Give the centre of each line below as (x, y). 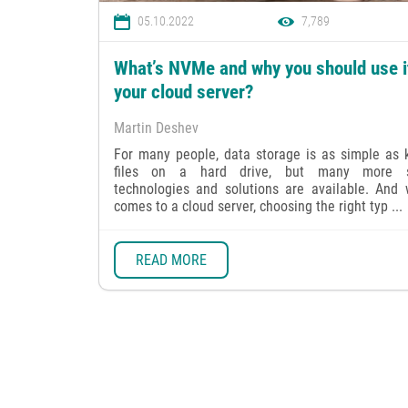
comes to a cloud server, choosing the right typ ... (258, 207)
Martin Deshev (156, 128)
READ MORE (171, 260)
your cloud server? (183, 92)
